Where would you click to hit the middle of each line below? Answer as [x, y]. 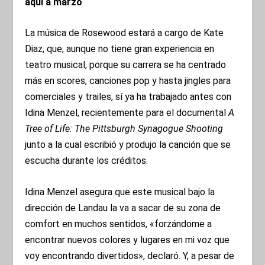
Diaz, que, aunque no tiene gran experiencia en [120, 49]
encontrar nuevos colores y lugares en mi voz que [127, 240]
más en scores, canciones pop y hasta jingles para [128, 81]
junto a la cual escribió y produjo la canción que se [128, 145]
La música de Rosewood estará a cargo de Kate [125, 33]
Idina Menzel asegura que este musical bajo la [120, 192]
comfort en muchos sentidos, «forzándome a [119, 224]
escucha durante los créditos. [87, 161]
